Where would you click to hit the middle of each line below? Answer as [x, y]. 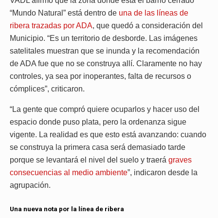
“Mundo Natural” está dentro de [64, 13]
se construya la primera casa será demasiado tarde [98, 147]
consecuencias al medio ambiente [69, 173]
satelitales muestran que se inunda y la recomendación [105, 51]
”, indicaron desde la [163, 173]
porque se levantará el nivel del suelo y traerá [89, 160]
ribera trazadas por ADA [51, 26]
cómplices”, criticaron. [47, 89]
